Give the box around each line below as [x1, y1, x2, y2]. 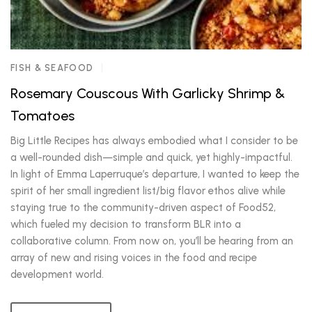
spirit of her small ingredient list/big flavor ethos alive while [10, 185, 286, 197]
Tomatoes [10, 107, 75, 124]
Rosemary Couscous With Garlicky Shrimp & [10, 85, 285, 102]
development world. [10, 268, 104, 281]
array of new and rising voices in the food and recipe [10, 251, 257, 264]
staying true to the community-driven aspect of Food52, [10, 201, 276, 214]
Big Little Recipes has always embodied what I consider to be [10, 134, 298, 147]
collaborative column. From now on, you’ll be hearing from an [10, 235, 293, 247]
